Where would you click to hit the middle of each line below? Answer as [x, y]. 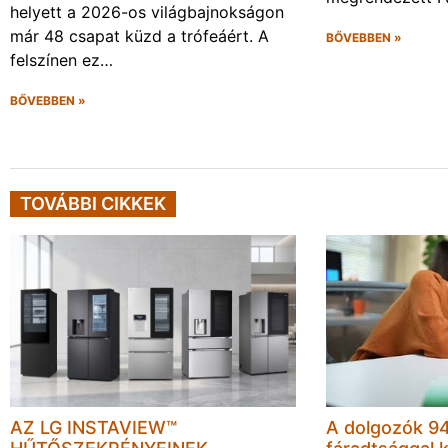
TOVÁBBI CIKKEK [93, 204]
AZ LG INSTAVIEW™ [93, 428]
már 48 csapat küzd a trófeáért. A [139, 36]
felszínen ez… [61, 60]
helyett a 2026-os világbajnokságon [147, 12]
